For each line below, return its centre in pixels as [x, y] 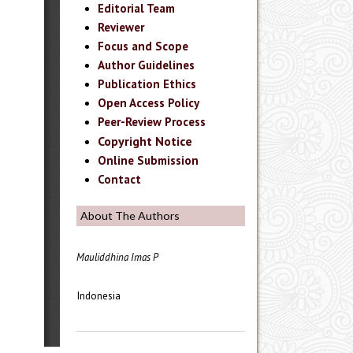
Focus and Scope [143, 46]
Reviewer [121, 27]
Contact [120, 179]
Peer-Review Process [152, 121]
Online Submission [149, 160]
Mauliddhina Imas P [117, 257]
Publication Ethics [147, 84]
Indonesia [98, 295]
